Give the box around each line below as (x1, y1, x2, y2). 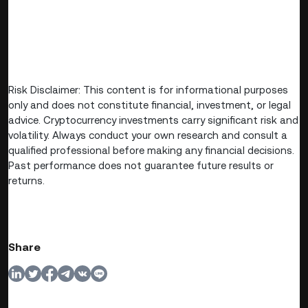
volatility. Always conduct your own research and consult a (8, 129, 287, 141)
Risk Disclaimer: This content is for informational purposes (8, 83, 288, 96)
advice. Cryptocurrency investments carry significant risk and (8, 113, 298, 126)
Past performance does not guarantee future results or (8, 159, 274, 171)
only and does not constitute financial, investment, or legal (8, 98, 291, 111)
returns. (8, 174, 45, 186)
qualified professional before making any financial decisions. (8, 144, 294, 156)
